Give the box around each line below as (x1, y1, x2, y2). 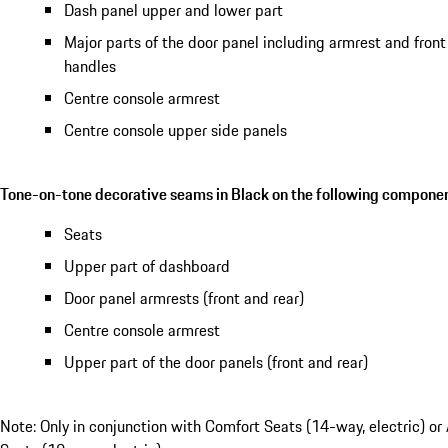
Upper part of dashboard (64, 254, 230, 279)
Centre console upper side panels (64, 118, 287, 143)
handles (64, 54, 116, 79)
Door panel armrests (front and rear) (64, 286, 304, 311)
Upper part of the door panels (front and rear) (64, 350, 368, 375)
